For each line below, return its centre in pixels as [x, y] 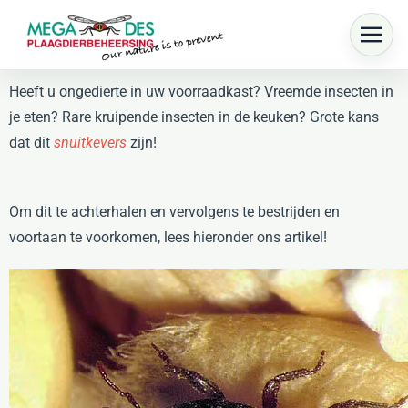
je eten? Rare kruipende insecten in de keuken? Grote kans [194, 117]
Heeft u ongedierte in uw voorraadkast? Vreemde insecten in [201, 92]
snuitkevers [90, 143]
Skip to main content [108, 52]
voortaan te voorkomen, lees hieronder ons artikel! [168, 237]
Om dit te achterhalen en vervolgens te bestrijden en [174, 212]
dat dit [31, 143]
